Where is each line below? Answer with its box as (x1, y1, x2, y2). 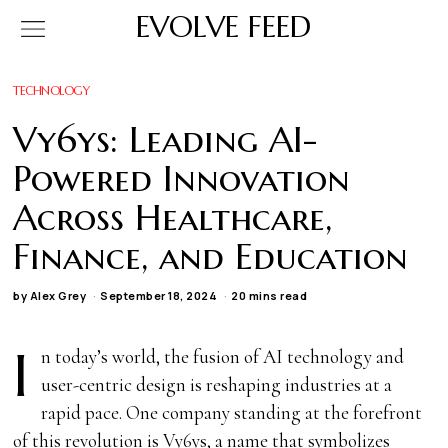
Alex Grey (29, 287, 87, 303)
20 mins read (231, 287, 308, 303)
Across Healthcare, (13, 195, 333, 240)
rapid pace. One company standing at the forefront (41, 400, 423, 424)
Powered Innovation (13, 156, 351, 201)
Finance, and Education (13, 234, 409, 279)
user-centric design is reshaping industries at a (41, 372, 393, 396)
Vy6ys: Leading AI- (13, 117, 318, 162)
